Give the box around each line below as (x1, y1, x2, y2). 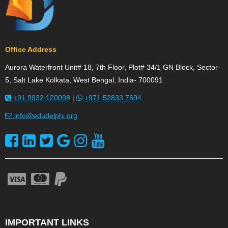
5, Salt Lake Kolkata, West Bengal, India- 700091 (5, 76, 163, 84)
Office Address (5, 45, 56, 54)
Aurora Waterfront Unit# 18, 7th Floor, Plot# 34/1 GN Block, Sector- (5, 63, 220, 72)
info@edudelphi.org (12, 111, 77, 120)
